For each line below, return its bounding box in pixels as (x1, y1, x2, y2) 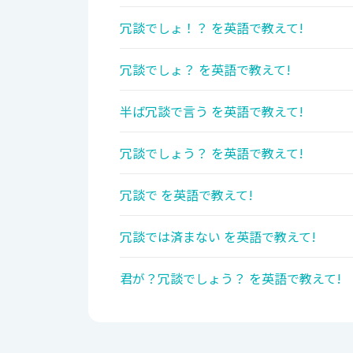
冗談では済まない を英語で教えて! (120, 227, 316, 247)
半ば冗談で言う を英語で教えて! (120, 102, 303, 121)
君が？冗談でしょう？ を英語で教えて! (120, 269, 341, 288)
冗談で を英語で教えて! (120, 185, 253, 205)
